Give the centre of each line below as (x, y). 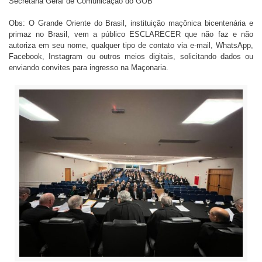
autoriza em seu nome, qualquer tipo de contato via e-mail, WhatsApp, (131, 45)
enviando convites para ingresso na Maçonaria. (89, 68)
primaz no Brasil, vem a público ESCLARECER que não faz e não (131, 34)
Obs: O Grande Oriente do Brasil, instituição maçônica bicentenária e (131, 23)
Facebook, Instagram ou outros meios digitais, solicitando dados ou (131, 56)
